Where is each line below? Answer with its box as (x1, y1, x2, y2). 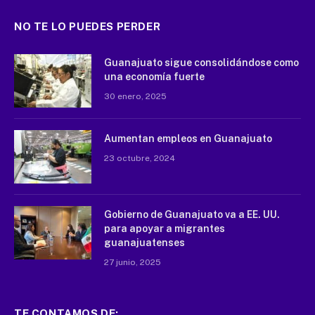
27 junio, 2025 (104, 257, 161, 268)
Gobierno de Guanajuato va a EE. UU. (104, 209, 280, 221)
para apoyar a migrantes (104, 223, 225, 235)
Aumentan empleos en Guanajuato (104, 133, 272, 145)
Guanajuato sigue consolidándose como (104, 57, 299, 69)
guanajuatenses (104, 237, 185, 249)
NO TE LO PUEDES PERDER (14, 20, 161, 33)
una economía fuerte (104, 71, 205, 83)
